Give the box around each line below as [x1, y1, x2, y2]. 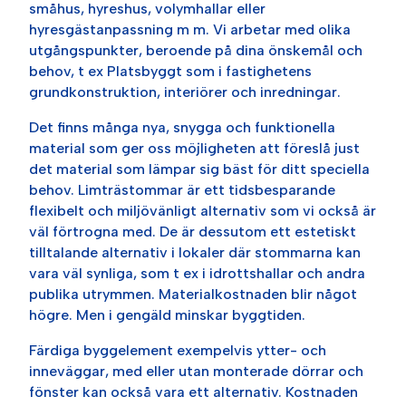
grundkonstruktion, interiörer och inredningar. [29, 82, 342, 101]
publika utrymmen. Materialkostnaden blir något [29, 285, 358, 303]
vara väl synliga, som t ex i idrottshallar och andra [29, 264, 366, 282]
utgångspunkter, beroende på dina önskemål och [29, 41, 363, 59]
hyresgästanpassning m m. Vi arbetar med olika [29, 20, 352, 38]
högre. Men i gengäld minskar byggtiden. [29, 305, 306, 324]
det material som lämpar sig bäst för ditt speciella [29, 159, 371, 178]
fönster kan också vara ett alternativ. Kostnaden [29, 382, 359, 401]
